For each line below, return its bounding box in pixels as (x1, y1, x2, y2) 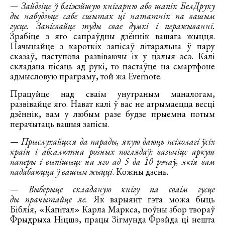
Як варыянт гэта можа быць (87, 193, 215, 205)
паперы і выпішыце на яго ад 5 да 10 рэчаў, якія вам (10, 156, 215, 167)
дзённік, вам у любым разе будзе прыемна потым (10, 108, 215, 120)
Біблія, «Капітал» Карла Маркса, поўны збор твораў (10, 203, 215, 215)
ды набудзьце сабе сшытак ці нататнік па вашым (10, 10, 215, 22)
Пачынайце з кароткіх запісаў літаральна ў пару (10, 40, 215, 52)
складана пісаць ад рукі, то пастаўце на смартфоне (10, 60, 215, 72)
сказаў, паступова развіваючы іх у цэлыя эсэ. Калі (10, 50, 215, 62)
